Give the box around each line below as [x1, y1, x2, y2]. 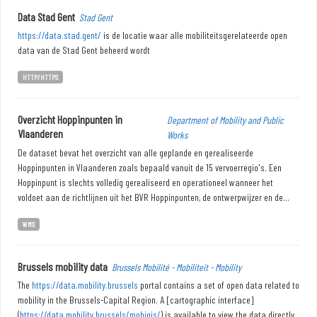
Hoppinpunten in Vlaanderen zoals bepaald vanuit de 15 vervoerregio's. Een [18, 161, 282, 173]
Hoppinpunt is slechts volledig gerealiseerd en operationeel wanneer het [18, 176, 273, 188]
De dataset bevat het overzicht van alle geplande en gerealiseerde [18, 146, 253, 158]
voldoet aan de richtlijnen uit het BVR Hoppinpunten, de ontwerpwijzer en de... [18, 191, 289, 203]
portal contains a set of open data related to [138, 279, 299, 291]
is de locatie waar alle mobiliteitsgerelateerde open [101, 29, 287, 41]
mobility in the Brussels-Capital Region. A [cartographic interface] [18, 294, 254, 306]
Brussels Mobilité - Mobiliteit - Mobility [210, 261, 241, 273]
